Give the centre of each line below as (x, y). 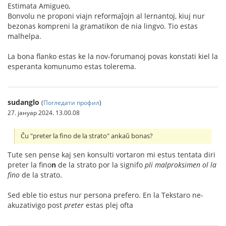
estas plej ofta (108, 205)
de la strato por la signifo (100, 165)
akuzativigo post (36, 205)
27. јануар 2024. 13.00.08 (44, 112)
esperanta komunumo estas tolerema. (72, 66)
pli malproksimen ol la (181, 165)
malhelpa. (24, 36)
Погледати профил (71, 102)
